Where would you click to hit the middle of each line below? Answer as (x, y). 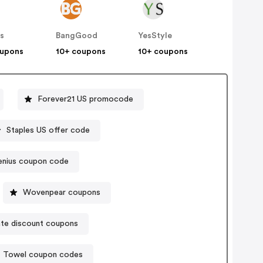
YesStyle (155, 36)
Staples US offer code (48, 130)
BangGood (77, 36)
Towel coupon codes (43, 254)
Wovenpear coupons (62, 192)
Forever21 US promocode (86, 99)
